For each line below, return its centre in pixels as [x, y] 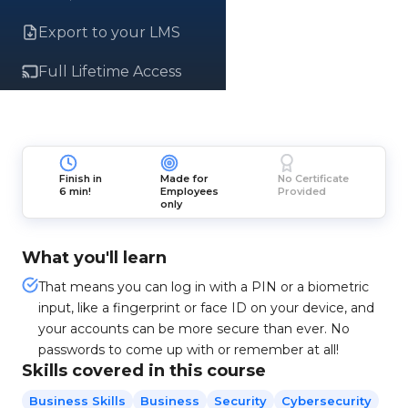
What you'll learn [94, 258]
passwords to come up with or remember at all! [189, 350]
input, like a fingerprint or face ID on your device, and [206, 308]
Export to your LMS [109, 32]
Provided [301, 191]
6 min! [76, 191]
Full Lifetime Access [110, 71]
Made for [185, 178]
